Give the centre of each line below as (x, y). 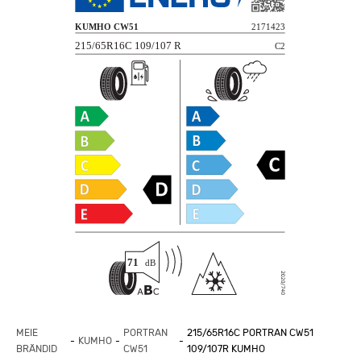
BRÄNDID (37, 349)
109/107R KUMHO (226, 349)
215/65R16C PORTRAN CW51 (250, 332)
